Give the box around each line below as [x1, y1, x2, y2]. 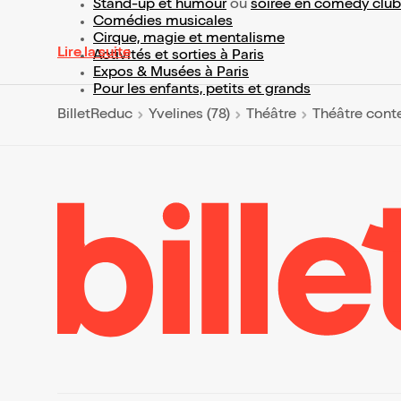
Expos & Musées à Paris [93, 66, 249, 81]
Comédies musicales [93, 15, 233, 30]
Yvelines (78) [149, 107, 230, 123]
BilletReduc [57, 107, 132, 123]
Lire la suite [57, 47, 131, 62]
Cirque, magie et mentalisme [93, 32, 285, 47]
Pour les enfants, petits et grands [93, 83, 311, 98]
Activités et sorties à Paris [93, 49, 264, 64]
